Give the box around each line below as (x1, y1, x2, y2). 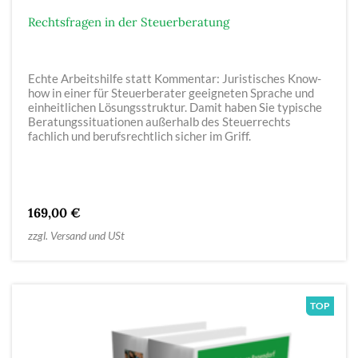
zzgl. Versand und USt (28, 228, 125, 242)
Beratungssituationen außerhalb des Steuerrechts (28, 113, 291, 129)
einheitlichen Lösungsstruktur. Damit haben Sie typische (28, 99, 322, 114)
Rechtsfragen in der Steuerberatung (28, 14, 229, 30)
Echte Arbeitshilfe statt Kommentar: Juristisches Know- (28, 70, 321, 86)
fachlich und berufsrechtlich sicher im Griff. (28, 128, 251, 143)
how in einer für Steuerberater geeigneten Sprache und (28, 85, 314, 100)
